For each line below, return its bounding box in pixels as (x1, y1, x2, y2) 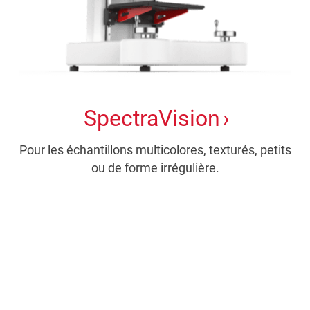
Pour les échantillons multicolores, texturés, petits (19, 142, 291, 157)
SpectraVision (83, 104, 220, 131)
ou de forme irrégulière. (91, 160, 219, 175)
